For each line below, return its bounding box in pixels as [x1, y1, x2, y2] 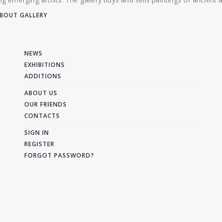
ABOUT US [24, 89, 57, 97]
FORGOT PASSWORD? [24, 151, 94, 160]
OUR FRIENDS [24, 100, 67, 109]
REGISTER [24, 140, 55, 148]
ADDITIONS [24, 72, 61, 80]
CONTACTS [24, 111, 60, 120]
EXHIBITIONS [24, 60, 65, 69]
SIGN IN [24, 128, 49, 137]
